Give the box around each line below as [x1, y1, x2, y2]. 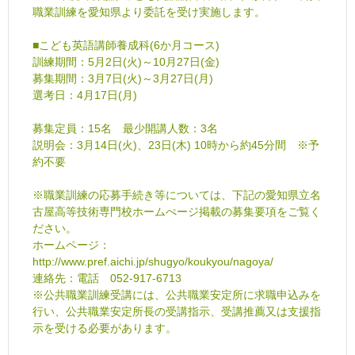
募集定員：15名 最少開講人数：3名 [32, 121, 218, 135]
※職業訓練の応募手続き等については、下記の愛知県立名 [32, 188, 321, 201]
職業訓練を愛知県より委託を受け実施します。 [32, 5, 265, 18]
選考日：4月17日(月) [32, 88, 137, 101]
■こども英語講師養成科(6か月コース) [32, 38, 219, 52]
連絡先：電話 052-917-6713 [32, 271, 181, 284]
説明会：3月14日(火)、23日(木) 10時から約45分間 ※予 [32, 138, 319, 151]
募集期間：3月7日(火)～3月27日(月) [32, 71, 213, 85]
